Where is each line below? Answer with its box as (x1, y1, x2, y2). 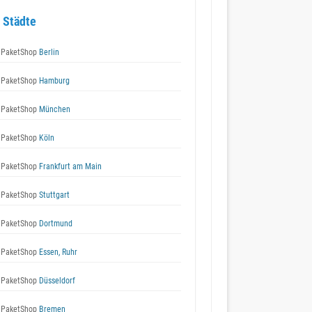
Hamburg (37, 76, 70, 86)
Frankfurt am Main (37, 162, 102, 171)
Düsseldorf (37, 276, 75, 286)
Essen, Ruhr (37, 247, 77, 257)
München (37, 104, 70, 114)
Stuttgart (37, 190, 70, 200)
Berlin (37, 47, 59, 57)
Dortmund (37, 219, 72, 228)
